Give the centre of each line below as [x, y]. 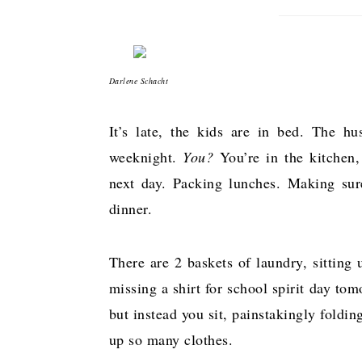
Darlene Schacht [140, 81]
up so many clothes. [173, 339]
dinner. [133, 208]
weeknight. [146, 157]
